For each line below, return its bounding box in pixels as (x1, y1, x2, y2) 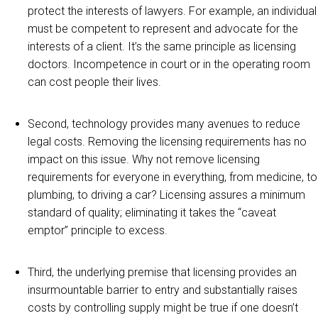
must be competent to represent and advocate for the (28, 22, 298, 35)
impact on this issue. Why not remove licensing (28, 153, 260, 166)
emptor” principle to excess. (28, 224, 168, 237)
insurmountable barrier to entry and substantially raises (28, 283, 297, 297)
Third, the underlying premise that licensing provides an (28, 265, 297, 279)
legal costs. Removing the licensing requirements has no (28, 135, 307, 148)
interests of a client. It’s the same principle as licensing (28, 40, 296, 53)
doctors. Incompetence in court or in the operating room (28, 57, 310, 71)
